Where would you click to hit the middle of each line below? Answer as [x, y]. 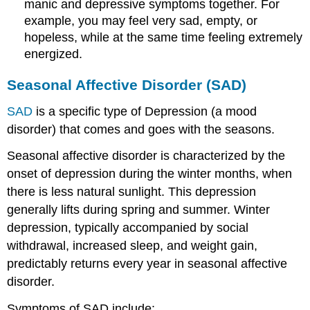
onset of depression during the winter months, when [150, 174]
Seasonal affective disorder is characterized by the [146, 156]
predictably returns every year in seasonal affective [147, 264]
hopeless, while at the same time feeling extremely [164, 37]
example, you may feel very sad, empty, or [141, 20]
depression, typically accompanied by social [128, 228]
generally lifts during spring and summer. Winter [139, 210]
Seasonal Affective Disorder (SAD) [127, 84]
